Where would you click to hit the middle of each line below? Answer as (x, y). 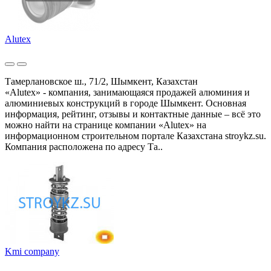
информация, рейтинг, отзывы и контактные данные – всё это (133, 114)
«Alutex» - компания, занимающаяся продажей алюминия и (127, 92)
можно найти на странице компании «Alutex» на (106, 125)
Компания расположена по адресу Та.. (84, 146)
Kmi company (32, 251)
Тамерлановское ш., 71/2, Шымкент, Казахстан (101, 81)
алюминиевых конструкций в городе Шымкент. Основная (126, 103)
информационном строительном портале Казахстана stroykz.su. (135, 135)
